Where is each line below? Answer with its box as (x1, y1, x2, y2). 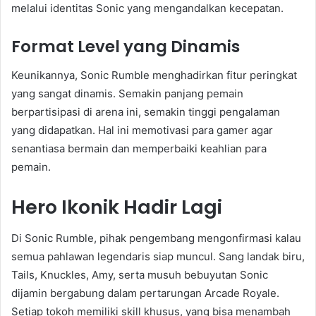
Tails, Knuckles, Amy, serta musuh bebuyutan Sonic (11, 268, 268, 282)
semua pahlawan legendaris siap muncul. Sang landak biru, (11, 250, 305, 264)
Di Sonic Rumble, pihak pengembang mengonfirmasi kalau (11, 231, 301, 245)
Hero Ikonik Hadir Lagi (11, 193, 222, 220)
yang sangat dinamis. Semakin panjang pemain (11, 86, 243, 100)
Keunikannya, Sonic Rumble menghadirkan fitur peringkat (11, 68, 297, 82)
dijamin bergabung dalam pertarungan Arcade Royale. (11, 286, 279, 300)
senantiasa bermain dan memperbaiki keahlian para (11, 141, 267, 155)
